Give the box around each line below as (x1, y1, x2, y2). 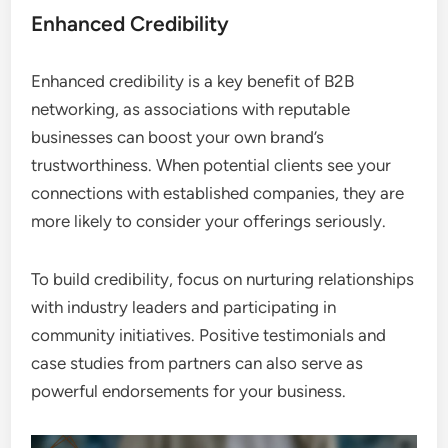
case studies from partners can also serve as (31, 352, 364, 373)
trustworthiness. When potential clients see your (31, 154, 392, 175)
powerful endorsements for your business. (31, 380, 347, 401)
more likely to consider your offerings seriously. (31, 210, 387, 231)
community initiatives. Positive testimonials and (31, 324, 387, 345)
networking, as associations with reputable (31, 98, 351, 119)
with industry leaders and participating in (31, 296, 337, 317)
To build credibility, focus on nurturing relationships (31, 268, 415, 289)
